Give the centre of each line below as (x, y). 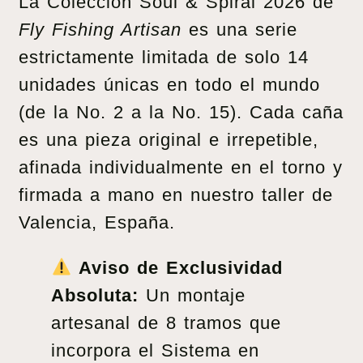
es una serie (239, 29)
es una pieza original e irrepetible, (169, 139)
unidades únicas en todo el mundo (169, 84)
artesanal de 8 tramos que (166, 322)
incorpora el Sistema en (155, 350)
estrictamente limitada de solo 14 (164, 57)
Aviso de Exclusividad (181, 267)
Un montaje (192, 295)
